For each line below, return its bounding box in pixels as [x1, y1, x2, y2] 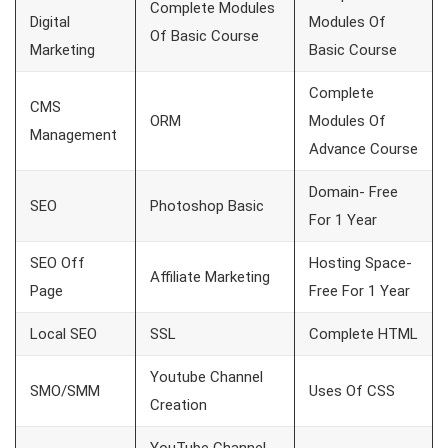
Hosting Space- [309, 254, 412, 273]
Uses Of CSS [309, 382, 395, 401]
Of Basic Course [150, 27, 259, 46]
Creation [150, 396, 207, 415]
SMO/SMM [30, 382, 100, 401]
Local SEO [30, 325, 97, 344]
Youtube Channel [150, 368, 263, 387]
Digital [30, 13, 70, 32]
